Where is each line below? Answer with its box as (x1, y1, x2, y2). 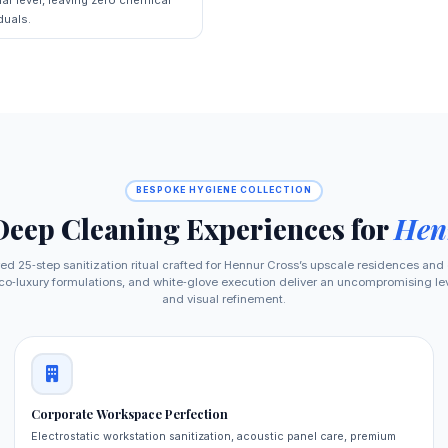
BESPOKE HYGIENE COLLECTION (136, 185, 312, 196)
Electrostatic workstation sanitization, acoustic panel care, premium (31, 429, 397, 444)
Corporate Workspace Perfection (31, 406, 229, 423)
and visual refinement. (162, 291, 286, 306)
